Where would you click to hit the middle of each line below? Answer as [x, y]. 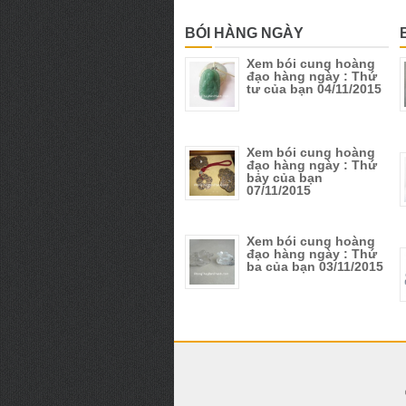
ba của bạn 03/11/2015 [315, 266]
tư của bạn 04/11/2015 [314, 88]
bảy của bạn [285, 177]
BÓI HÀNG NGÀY [244, 33]
